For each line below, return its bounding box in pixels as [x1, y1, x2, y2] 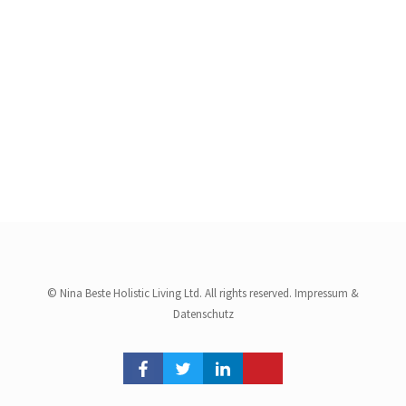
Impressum [295, 285, 348, 301]
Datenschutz [172, 306, 234, 322]
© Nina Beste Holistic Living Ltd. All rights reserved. [47, 285, 295, 301]
